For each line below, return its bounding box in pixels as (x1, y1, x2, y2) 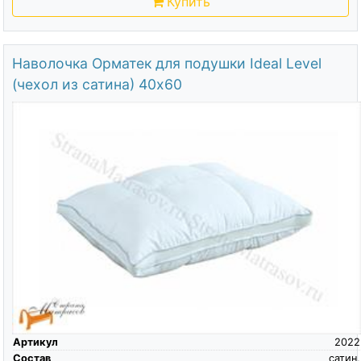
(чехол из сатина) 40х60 (11, 75, 182, 93)
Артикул (12, 336, 58, 348)
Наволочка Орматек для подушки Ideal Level (11, 54, 322, 72)
